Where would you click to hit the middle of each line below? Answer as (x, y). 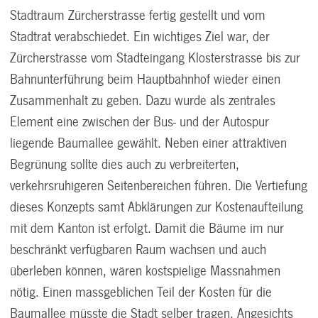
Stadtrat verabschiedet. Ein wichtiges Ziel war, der (140, 37)
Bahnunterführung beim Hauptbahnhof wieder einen (146, 79)
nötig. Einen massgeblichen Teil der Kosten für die (141, 292)
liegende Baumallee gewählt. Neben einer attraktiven (149, 143)
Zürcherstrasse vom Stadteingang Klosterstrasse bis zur (155, 58)
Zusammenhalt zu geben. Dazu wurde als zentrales (143, 100)
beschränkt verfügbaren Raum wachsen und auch (138, 250)
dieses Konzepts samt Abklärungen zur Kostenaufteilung (157, 207)
